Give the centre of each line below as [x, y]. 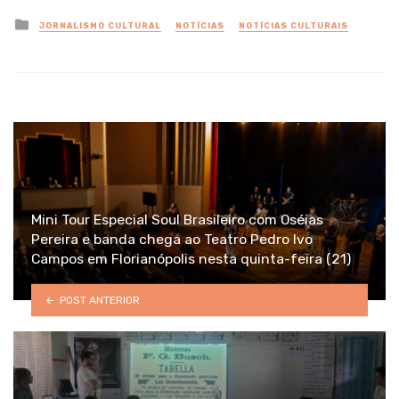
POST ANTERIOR [99, 300]
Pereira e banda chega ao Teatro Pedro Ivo [172, 240]
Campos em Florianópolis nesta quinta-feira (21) [191, 259]
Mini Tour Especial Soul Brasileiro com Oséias [177, 220]
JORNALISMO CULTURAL [100, 25]
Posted [56, 22]
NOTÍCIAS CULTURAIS [293, 25]
